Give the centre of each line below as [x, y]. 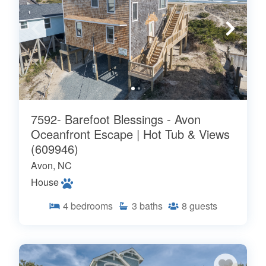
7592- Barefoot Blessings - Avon [116, 119]
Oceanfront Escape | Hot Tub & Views [130, 134]
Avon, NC [51, 165]
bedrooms [92, 205]
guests [203, 205]
